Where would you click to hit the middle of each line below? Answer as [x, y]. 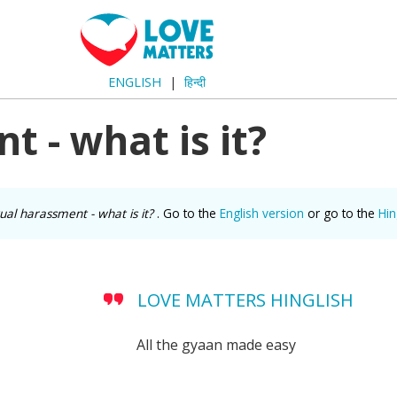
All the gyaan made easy [216, 345]
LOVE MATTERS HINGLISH [245, 300]
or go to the [341, 213]
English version [262, 213]
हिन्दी [195, 82]
